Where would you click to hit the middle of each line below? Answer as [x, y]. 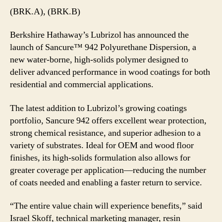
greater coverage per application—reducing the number [108, 170]
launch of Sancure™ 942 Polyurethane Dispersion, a [103, 47]
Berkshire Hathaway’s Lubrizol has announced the [99, 35]
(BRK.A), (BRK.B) [45, 11]
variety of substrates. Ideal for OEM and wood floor [102, 145]
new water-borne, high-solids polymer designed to [99, 60]
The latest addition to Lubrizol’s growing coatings [98, 108]
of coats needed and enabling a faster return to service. [106, 182]
